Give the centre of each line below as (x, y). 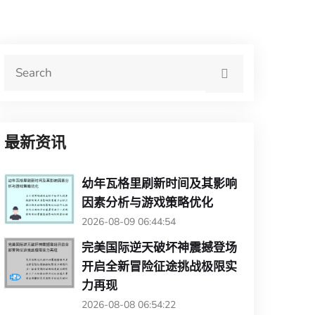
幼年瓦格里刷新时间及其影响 (159, 183)
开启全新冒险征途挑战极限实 (159, 266)
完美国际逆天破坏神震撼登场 (159, 247)
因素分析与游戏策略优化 (147, 202)
